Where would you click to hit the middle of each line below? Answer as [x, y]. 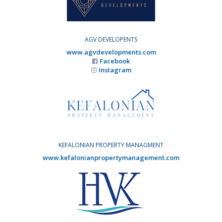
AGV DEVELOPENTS [111, 39]
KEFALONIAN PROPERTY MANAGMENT [111, 145]
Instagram [115, 70]
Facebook [115, 61]
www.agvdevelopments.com [111, 52]
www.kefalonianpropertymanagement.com [111, 158]
